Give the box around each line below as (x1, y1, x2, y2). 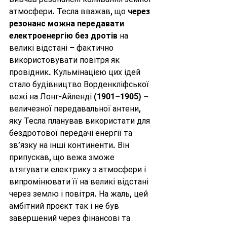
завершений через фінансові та (9, 213, 132, 223)
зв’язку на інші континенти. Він (9, 140, 131, 150)
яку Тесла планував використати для (9, 116, 152, 126)
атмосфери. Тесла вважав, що (9, 7, 128, 17)
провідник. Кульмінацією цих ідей (9, 67, 142, 78)
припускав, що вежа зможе (9, 153, 117, 163)
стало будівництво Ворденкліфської (9, 80, 151, 90)
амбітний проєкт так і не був (9, 201, 121, 211)
